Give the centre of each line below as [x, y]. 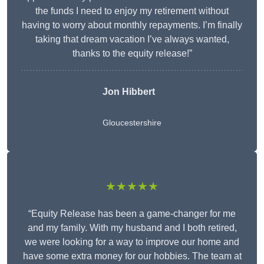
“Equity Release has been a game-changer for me [132, 214]
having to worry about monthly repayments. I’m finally [132, 25]
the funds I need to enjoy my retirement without [132, 11]
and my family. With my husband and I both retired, [132, 228]
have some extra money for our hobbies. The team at [132, 256]
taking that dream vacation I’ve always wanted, [132, 39]
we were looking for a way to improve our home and [132, 242]
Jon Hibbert [129, 92]
